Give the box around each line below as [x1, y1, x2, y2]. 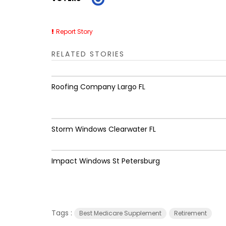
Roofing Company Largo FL [51, 81, 145, 92]
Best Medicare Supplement [79, 208, 161, 217]
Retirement [174, 208, 207, 217]
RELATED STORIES [51, 48, 125, 59]
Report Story [56, 27, 93, 36]
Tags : [51, 207, 74, 218]
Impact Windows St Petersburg [51, 155, 160, 166]
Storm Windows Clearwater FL [51, 124, 156, 134]
